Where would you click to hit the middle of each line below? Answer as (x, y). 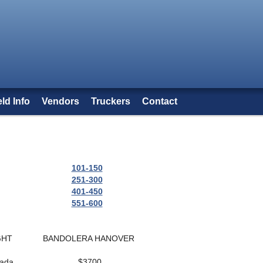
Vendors (60, 101)
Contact (160, 101)
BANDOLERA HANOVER (89, 238)
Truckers (111, 101)
